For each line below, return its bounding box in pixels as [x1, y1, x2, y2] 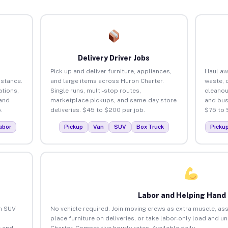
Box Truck [136, 123, 164, 130]
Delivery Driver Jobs [78, 53, 150, 62]
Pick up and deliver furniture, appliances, [50, 67, 172, 75]
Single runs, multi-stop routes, [50, 87, 141, 94]
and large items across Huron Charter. [50, 77, 164, 84]
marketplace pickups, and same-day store [50, 96, 177, 104]
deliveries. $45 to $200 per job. [50, 106, 145, 113]
